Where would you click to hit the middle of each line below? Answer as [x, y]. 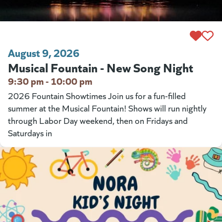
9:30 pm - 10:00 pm [50, 81]
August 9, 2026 [44, 53]
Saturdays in [30, 133]
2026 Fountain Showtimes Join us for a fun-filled [97, 96]
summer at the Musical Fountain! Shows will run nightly [107, 108]
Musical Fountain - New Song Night [101, 67]
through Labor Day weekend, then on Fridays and [98, 121]
